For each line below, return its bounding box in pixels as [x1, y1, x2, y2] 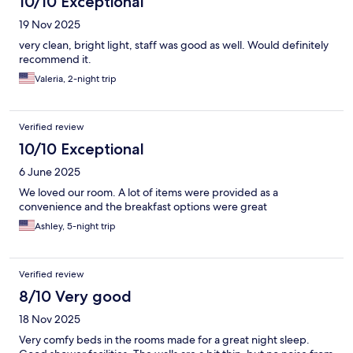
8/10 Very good [19, 287, 132, 307]
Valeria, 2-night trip [35, 72, 117, 86]
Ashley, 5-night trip [35, 220, 116, 233]
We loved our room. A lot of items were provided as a [19, 185, 278, 200]
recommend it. [19, 52, 91, 67]
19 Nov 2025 [19, 17, 80, 32]
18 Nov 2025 [19, 312, 80, 327]
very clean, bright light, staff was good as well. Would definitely [19, 38, 329, 53]
